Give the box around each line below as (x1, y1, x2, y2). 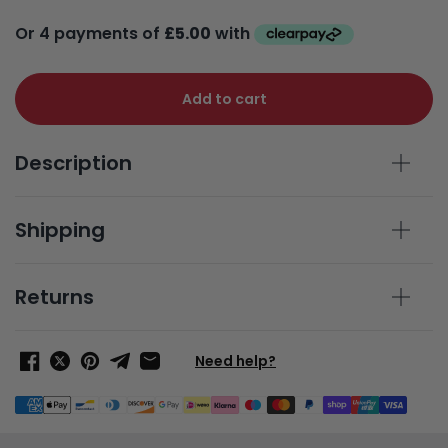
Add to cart (181, 89, 267, 110)
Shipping (15, 216, 105, 245)
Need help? (195, 351, 276, 372)
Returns (15, 283, 94, 312)
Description (15, 149, 132, 178)
